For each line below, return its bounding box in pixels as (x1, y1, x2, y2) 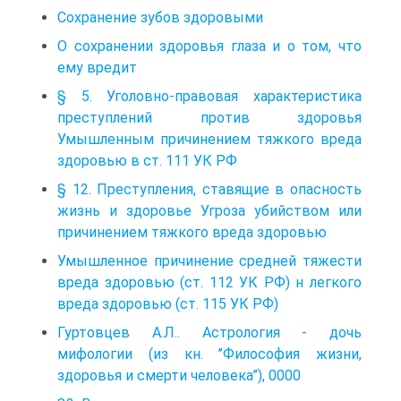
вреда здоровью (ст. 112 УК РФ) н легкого (57, 273, 362, 291)
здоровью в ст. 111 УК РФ (57, 151, 237, 169)
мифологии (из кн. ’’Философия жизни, (57, 345, 362, 363)
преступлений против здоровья (57, 108, 362, 126)
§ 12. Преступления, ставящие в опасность (57, 180, 362, 198)
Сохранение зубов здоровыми (57, 8, 263, 26)
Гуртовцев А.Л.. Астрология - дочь (57, 323, 362, 341)
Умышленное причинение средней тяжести (57, 252, 362, 269)
